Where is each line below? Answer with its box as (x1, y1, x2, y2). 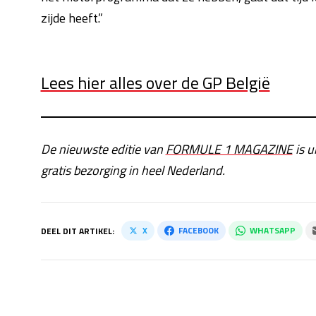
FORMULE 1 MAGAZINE (165, 140, 293, 159)
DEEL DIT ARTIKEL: (40, 224, 114, 238)
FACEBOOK (178, 224, 219, 237)
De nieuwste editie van (40, 140, 166, 159)
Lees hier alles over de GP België (40, 70, 270, 95)
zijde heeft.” (40, 8, 103, 28)
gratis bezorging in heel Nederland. (40, 161, 225, 180)
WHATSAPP (249, 224, 296, 237)
